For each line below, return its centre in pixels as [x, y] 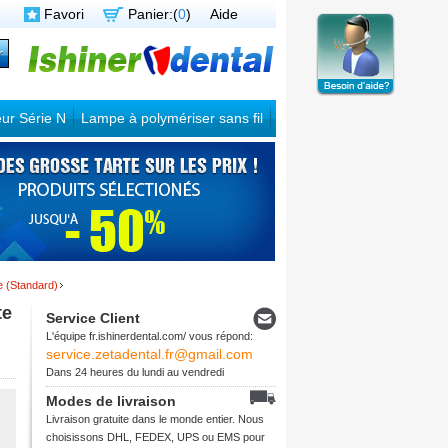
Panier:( [153, 14]
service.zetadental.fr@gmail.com [149, 354]
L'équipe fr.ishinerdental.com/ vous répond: [149, 336]
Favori [64, 14]
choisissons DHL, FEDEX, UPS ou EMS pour [155, 437]
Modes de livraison [111, 401]
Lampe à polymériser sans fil [172, 118]
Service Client [93, 318]
